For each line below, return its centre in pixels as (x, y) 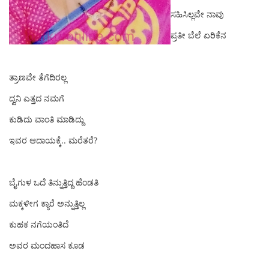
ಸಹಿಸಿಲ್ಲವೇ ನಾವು (199, 14)
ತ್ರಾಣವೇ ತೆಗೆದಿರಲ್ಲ (38, 77)
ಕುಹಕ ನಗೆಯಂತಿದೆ (39, 224)
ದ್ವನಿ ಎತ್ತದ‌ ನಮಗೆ (37, 98)
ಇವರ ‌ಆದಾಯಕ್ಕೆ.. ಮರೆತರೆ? (53, 140)
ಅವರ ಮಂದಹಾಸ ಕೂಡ (47, 245)
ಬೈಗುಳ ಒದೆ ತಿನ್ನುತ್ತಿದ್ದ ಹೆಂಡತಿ (54, 182)
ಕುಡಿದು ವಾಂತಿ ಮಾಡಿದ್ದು (47, 119)
